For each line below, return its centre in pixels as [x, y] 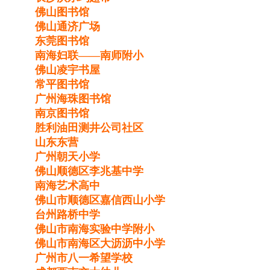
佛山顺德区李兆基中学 [91, 171]
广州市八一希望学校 [84, 258]
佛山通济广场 [69, 26]
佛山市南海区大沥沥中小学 [102, 243]
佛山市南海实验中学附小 [96, 229]
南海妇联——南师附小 [91, 55]
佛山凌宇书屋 [69, 70]
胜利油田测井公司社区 [91, 127]
